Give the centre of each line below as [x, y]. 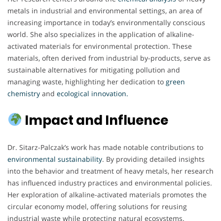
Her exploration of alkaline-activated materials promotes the [107, 194]
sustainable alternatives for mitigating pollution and [94, 70]
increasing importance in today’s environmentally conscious [106, 22]
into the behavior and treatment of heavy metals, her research [110, 171]
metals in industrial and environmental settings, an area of [105, 10]
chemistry [24, 93]
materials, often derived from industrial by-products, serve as [109, 58]
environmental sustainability [55, 159]
